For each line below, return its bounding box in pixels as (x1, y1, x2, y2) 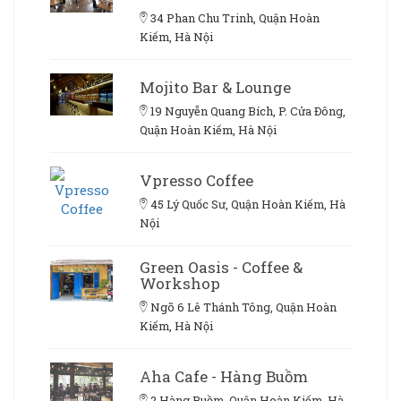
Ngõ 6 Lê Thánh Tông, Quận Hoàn (150, 300, 337, 315)
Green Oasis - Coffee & (140, 257, 303, 278)
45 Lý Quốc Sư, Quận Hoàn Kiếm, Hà (150, 197, 346, 212)
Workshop (140, 273, 220, 294)
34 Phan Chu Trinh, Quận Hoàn (150, 11, 320, 26)
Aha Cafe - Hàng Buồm (140, 366, 308, 388)
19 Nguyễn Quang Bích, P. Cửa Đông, (150, 104, 346, 119)
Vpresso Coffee (140, 170, 253, 192)
